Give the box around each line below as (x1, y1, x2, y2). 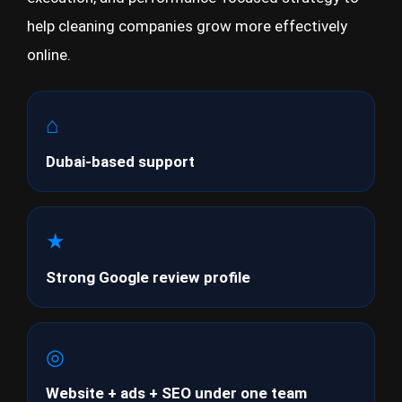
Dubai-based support (46, 153, 195, 170)
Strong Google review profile (46, 268, 250, 286)
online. (27, 46, 71, 64)
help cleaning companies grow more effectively (27, 17, 347, 35)
